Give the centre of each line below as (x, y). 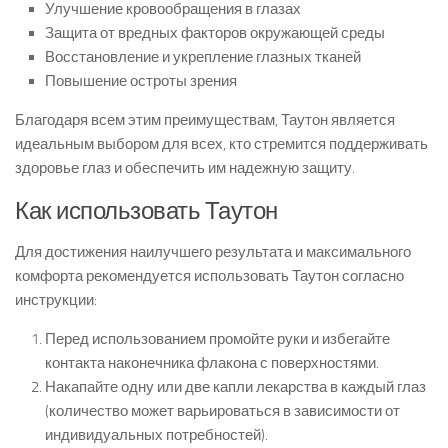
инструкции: (56, 300)
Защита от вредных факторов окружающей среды (215, 33)
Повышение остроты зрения (141, 81)
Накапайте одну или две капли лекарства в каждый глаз (235, 387)
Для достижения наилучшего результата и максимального (213, 252)
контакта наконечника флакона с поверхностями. (212, 363)
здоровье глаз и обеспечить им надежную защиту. (185, 168)
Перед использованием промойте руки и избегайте (217, 339)
